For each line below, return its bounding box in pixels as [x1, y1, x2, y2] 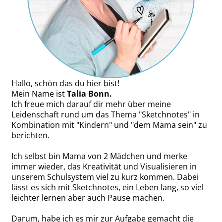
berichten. [11, 130, 50, 141]
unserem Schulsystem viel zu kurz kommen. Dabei [11, 171, 199, 183]
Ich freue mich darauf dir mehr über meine [11, 99, 171, 110]
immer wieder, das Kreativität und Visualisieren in [11, 161, 197, 172]
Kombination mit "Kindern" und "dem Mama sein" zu [11, 119, 207, 131]
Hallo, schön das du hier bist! [11, 78, 119, 89]
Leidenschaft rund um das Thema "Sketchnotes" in [11, 109, 200, 120]
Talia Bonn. [65, 88, 112, 100]
